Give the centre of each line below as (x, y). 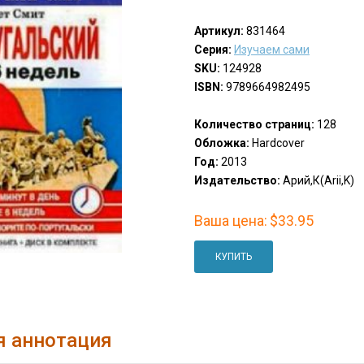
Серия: (212, 50)
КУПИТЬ (233, 257)
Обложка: (221, 143)
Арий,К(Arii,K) (317, 181)
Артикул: (219, 31)
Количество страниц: (254, 125)
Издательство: (237, 181)
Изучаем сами (271, 50)
